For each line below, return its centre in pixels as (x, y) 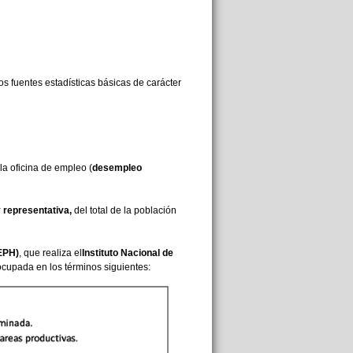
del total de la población (124, 210)
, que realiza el (50, 253)
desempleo (117, 168)
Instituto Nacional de (127, 253)
